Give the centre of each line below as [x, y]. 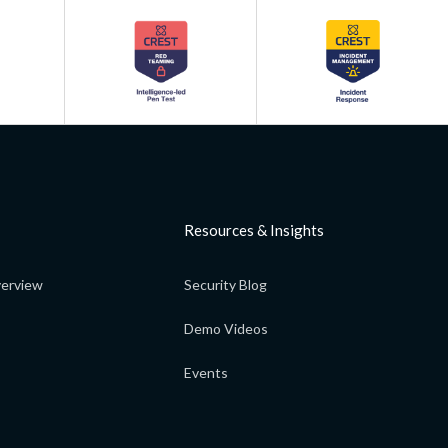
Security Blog [225, 284]
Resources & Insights [254, 229]
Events [206, 372]
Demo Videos [226, 328]
